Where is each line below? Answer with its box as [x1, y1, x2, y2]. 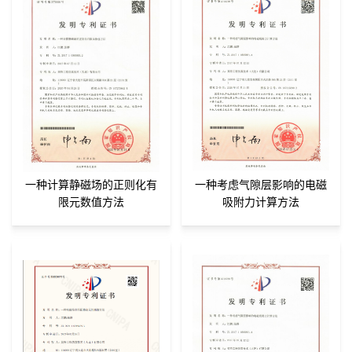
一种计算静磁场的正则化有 [25, 178, 157, 191]
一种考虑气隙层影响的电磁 [195, 178, 327, 191]
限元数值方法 [58, 196, 124, 208]
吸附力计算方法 [222, 196, 299, 208]
